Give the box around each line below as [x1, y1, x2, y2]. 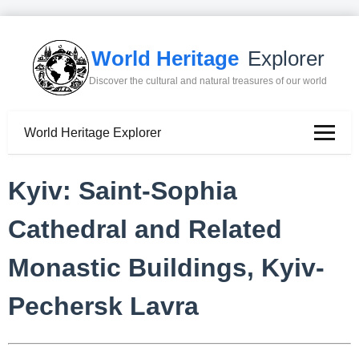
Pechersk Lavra [8, 292, 199, 321]
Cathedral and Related [8, 215, 282, 244]
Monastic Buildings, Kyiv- [8, 253, 325, 283]
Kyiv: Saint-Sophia [8, 176, 237, 206]
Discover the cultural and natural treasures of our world [88, 75, 327, 87]
